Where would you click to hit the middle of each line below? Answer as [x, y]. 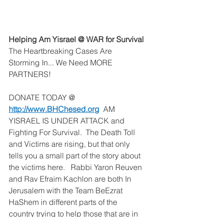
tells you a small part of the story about [76, 155]
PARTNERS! [30, 74]
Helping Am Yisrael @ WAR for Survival [76, 39]
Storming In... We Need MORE [62, 62]
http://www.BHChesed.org [54, 109]
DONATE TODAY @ [43, 97]
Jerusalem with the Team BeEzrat [67, 190]
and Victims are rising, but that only [70, 144]
